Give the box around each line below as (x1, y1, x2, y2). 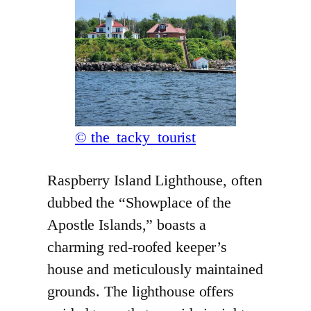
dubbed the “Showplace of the (47, 194, 232, 212)
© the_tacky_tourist (75, 129, 196, 146)
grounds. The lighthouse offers (47, 283, 234, 301)
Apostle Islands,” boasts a (47, 217, 207, 234)
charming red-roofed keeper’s (47, 239, 228, 256)
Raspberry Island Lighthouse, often (47, 172, 262, 190)
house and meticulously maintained (47, 261, 263, 278)
